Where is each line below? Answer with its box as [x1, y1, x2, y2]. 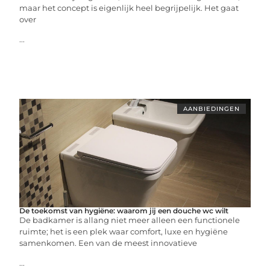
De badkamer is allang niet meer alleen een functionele [19, 215, 240, 225]
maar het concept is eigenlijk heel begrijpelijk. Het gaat [19, 3, 239, 13]
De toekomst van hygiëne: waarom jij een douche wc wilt [19, 206, 229, 215]
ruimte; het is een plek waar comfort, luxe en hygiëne [19, 227, 228, 236]
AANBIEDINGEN [183, 105, 240, 113]
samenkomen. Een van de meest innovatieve [19, 238, 198, 248]
